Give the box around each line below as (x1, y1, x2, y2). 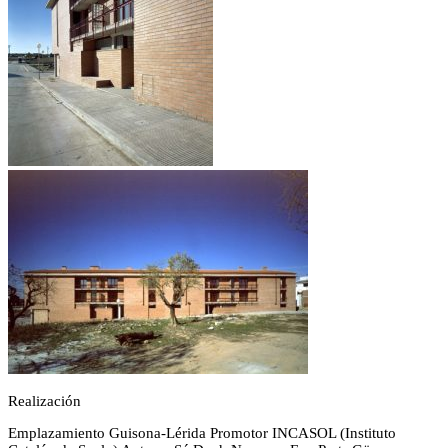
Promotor (210, 425, 268, 441)
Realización (8, 393, 81, 409)
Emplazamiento (8, 425, 105, 441)
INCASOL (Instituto (272, 425, 396, 441)
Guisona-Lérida (109, 425, 206, 441)
